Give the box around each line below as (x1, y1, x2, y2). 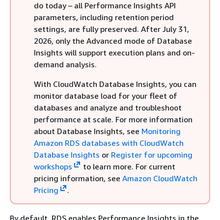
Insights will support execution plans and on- (34, 48, 195, 57)
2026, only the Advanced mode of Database (34, 36, 192, 46)
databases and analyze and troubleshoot (34, 103, 182, 112)
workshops (34, 162, 72, 171)
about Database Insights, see (34, 126, 141, 136)
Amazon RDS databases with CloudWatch (34, 138, 184, 148)
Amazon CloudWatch (122, 173, 197, 183)
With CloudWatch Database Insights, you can (34, 79, 196, 89)
